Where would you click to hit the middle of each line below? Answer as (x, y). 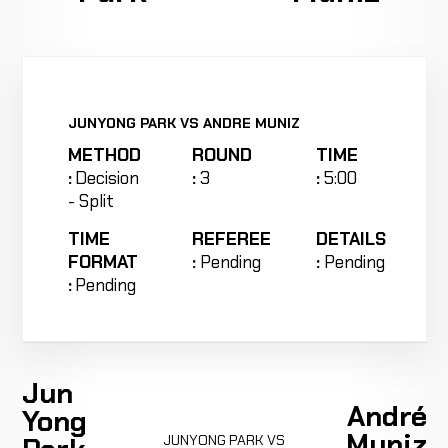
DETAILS (351, 239)
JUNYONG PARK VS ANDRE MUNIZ (183, 122)
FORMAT (102, 262)
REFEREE (231, 239)
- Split (90, 201)
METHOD (104, 155)
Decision (107, 178)
